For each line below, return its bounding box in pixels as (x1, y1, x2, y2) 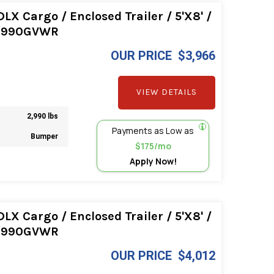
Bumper (31, 132, 59, 141)
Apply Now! (129, 155, 177, 167)
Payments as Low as (112, 124, 194, 136)
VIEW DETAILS (136, 87, 198, 98)
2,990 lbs (27, 112, 59, 121)
